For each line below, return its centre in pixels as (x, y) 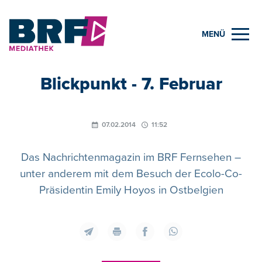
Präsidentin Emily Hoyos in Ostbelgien (131, 190)
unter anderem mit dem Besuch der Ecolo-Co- (131, 174)
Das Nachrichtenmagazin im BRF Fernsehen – (131, 157)
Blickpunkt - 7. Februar (131, 84)
